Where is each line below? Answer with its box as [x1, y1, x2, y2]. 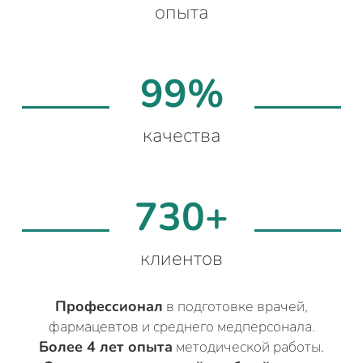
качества [143, 122, 220, 148]
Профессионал [55, 297, 163, 316]
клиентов [140, 246, 223, 271]
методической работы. [173, 337, 324, 357]
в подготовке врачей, [163, 297, 308, 316]
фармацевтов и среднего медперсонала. [48, 317, 315, 336]
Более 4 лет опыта [39, 337, 173, 357]
